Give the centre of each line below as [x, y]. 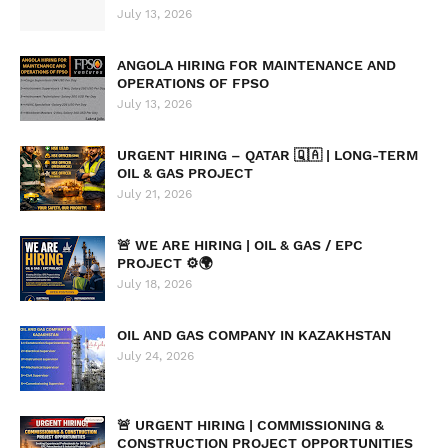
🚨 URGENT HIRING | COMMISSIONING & [250, 425]
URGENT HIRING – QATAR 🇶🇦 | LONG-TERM [267, 155]
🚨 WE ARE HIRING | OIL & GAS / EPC [240, 245]
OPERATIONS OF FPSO [193, 83]
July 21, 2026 [154, 194]
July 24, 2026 [155, 356]
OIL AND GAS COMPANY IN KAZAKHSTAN [254, 335]
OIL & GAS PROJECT [185, 173]
